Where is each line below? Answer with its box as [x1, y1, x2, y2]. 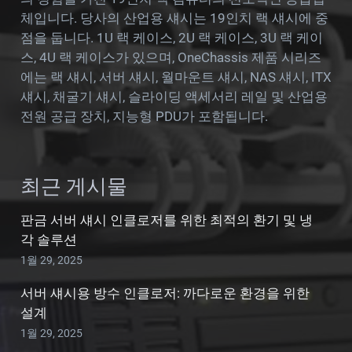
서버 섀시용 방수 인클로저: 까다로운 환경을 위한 [20, 284, 310, 301]
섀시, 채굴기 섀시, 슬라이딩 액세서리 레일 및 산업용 [20, 89, 328, 105]
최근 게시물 [20, 174, 127, 199]
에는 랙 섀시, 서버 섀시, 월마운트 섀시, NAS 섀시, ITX [20, 69, 332, 86]
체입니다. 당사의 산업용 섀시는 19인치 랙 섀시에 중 [20, 10, 328, 27]
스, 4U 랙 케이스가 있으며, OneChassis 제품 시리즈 [20, 49, 321, 66]
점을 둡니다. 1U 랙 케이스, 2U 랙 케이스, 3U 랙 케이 [20, 30, 323, 46]
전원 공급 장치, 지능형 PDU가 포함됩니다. [20, 108, 268, 125]
